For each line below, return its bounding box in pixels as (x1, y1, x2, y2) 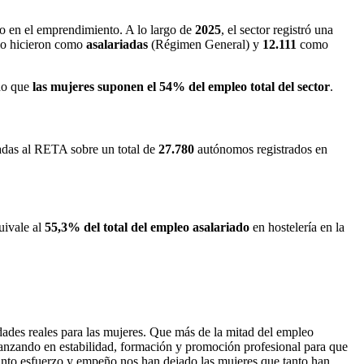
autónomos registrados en (194, 142, 327, 157)
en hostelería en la (249, 219, 344, 234)
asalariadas (86, 37, 148, 51)
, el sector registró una (221, 22, 333, 37)
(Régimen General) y (148, 37, 262, 51)
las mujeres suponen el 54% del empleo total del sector (32, 79, 330, 93)
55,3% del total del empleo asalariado (45, 219, 249, 234)
